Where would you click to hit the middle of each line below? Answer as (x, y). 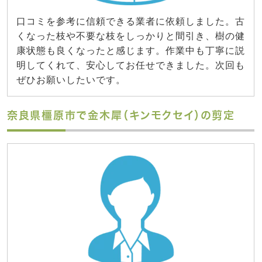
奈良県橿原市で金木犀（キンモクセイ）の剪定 (121, 116)
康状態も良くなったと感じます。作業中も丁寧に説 (131, 51)
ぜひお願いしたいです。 (71, 80)
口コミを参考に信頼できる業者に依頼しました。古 (131, 22)
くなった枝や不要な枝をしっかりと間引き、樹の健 (131, 36)
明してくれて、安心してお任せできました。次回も (131, 65)
